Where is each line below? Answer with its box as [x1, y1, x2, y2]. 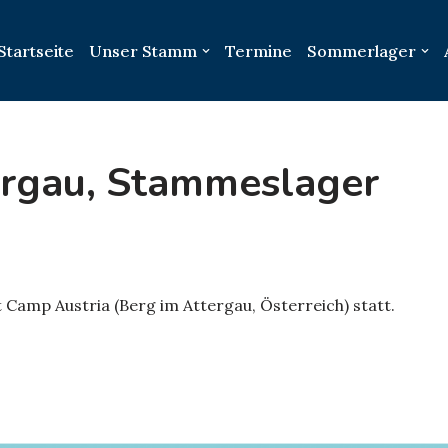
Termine [225, 40, 292, 61]
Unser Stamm [89, 40, 197, 61]
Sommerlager [307, 40, 416, 61]
